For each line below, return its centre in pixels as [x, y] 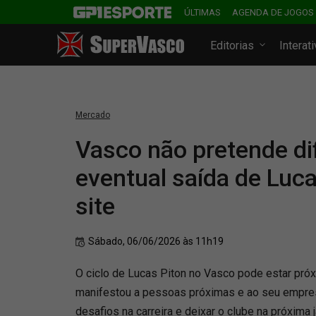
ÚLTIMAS [202, 12]
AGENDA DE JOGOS [273, 12]
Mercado [93, 115]
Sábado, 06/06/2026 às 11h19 [156, 241]
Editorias [234, 45]
